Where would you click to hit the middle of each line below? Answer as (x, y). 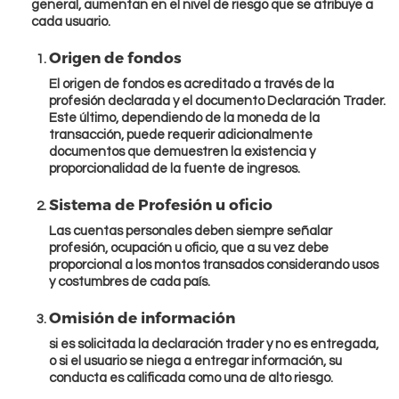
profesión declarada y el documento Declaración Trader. (217, 102)
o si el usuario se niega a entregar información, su (195, 362)
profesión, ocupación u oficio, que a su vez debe (189, 248)
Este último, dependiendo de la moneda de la (184, 118)
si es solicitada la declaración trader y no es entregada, (214, 345)
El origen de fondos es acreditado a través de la (191, 85)
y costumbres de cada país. (130, 282)
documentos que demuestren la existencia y (182, 152)
